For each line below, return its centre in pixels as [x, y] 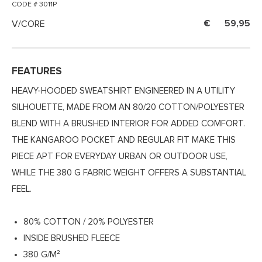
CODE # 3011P [34, 5]
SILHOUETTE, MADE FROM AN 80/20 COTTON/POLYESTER [128, 108]
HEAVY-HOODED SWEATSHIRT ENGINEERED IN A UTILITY [123, 91]
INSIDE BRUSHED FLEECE [72, 239]
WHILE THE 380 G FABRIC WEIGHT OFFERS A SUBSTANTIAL [129, 173]
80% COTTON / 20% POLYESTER [89, 222]
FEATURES [37, 72]
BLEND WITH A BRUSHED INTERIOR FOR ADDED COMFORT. [128, 124]
